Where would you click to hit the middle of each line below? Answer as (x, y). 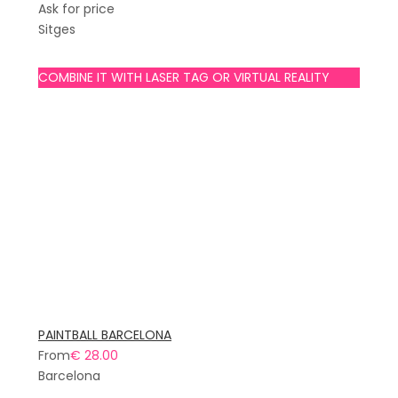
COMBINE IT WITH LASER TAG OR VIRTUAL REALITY (184, 77)
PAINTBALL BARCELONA (105, 335)
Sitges (57, 29)
